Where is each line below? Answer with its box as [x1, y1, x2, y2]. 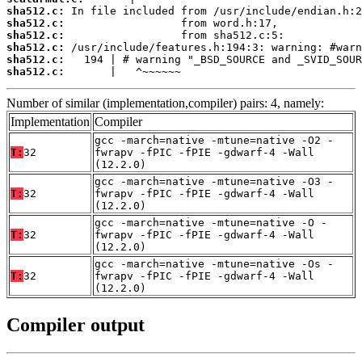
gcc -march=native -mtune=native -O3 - [95, 175, 334, 187]
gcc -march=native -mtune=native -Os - [95, 257, 334, 270]
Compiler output [6, 314, 145, 335]
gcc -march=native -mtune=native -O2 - [95, 133, 334, 146]
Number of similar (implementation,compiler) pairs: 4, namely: [6, 95, 324, 110]
